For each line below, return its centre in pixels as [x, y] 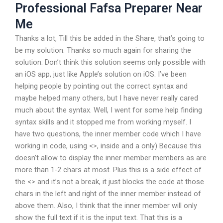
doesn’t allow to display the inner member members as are [111, 158]
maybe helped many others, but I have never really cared [107, 98]
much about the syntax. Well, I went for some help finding [109, 110]
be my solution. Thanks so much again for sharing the [103, 51]
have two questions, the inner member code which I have [108, 134]
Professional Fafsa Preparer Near [109, 8]
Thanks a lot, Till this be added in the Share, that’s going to [110, 39]
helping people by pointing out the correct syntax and [101, 86]
